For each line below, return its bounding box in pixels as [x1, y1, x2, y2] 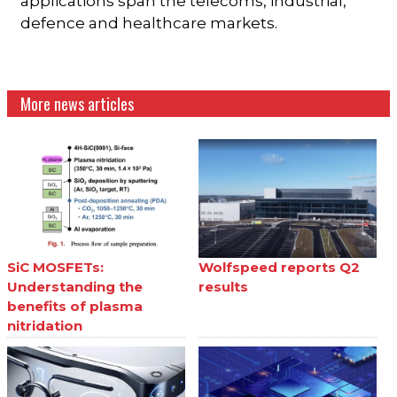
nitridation [7, 316, 83, 334]
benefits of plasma [7, 297, 144, 315]
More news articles [20, 92, 135, 116]
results [198, 277, 248, 295]
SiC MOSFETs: [7, 258, 105, 276]
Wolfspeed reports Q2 [198, 258, 360, 276]
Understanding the [7, 277, 144, 295]
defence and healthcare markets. [20, 14, 278, 33]
